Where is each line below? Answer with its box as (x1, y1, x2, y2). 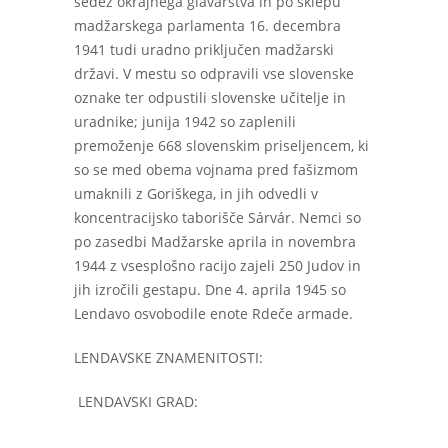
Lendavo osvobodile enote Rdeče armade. (74, 304, 353, 323)
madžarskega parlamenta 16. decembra (74, 16, 341, 35)
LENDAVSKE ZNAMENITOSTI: (74, 348, 263, 367)
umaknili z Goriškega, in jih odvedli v (74, 184, 318, 203)
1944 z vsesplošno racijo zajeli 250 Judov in (74, 256, 361, 275)
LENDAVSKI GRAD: (78, 392, 198, 411)
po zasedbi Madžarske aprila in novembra (74, 232, 356, 251)
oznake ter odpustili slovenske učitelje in (74, 88, 346, 107)
